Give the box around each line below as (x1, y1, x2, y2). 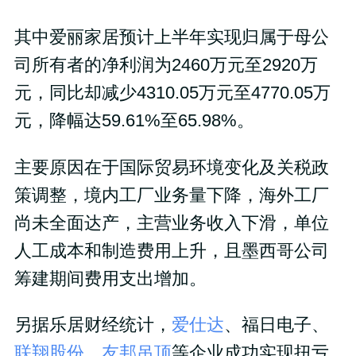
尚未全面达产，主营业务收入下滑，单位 (14, 213, 329, 233)
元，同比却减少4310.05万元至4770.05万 (14, 83, 331, 103)
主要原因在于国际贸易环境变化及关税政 (14, 157, 329, 177)
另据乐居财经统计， (14, 315, 172, 335)
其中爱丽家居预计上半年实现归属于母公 (14, 27, 329, 47)
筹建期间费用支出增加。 (14, 269, 207, 288)
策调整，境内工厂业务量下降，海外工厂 (14, 185, 329, 205)
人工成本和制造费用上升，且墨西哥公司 (14, 241, 329, 261)
